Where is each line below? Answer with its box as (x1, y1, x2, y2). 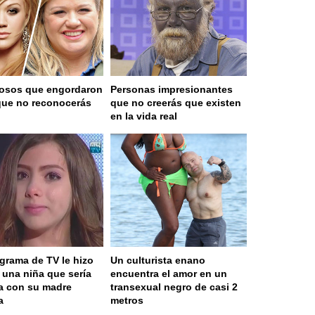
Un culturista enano (110, 255, 205, 266)
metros (110, 295, 143, 307)
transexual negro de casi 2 (110, 281, 238, 293)
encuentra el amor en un (110, 268, 227, 280)
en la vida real (110, 110, 177, 122)
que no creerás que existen (110, 96, 241, 108)
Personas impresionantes (110, 83, 233, 95)
